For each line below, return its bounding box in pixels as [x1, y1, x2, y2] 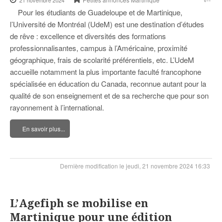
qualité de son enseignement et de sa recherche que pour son [10, 90, 209, 101]
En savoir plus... [22, 124, 65, 133]
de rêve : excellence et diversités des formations [10, 31, 166, 42]
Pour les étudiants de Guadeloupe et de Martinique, [10, 7, 182, 18]
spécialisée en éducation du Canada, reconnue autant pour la [10, 78, 206, 89]
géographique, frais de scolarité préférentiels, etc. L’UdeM [10, 55, 194, 65]
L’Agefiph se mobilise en [10, 197, 148, 210]
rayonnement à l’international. [10, 102, 104, 113]
